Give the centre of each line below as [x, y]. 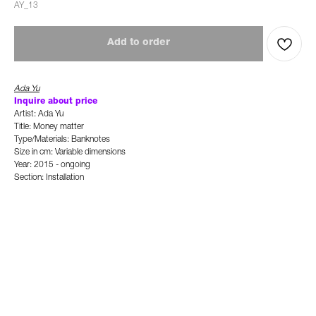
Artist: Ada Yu [39, 114]
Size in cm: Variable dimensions [70, 152]
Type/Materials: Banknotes [62, 140]
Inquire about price [56, 102]
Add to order [139, 43]
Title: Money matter [49, 127]
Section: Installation [49, 178]
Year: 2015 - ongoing [52, 165]
